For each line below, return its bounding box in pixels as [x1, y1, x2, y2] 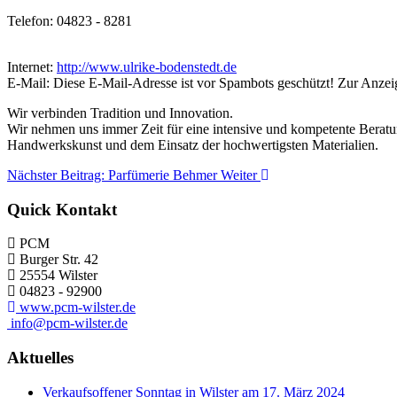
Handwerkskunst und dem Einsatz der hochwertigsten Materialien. [7, 137, 378, 152]
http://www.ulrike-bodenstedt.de [57, 59, 237, 74]
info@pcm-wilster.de [11, 315, 128, 331]
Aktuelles [7, 348, 74, 368]
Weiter [221, 167, 257, 183]
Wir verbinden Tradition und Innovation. [7, 105, 233, 121]
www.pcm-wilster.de [19, 300, 136, 315]
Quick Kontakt [7, 199, 117, 219]
